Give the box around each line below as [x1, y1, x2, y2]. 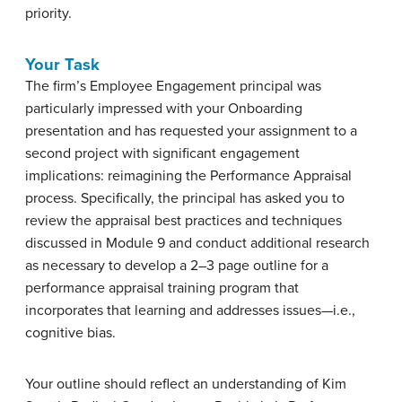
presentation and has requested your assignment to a [25, 122, 357, 140]
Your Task [25, 55, 100, 74]
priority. [25, 4, 72, 22]
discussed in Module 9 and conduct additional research [25, 234, 370, 252]
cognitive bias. [25, 324, 116, 342]
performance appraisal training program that [25, 279, 299, 297]
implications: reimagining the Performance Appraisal [25, 167, 352, 185]
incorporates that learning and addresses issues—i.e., [25, 301, 355, 319]
